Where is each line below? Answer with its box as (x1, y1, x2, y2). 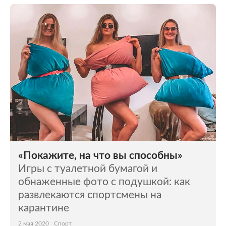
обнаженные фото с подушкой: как (18, 177, 190, 188)
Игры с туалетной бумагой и (18, 163, 157, 175)
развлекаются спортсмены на (18, 190, 161, 201)
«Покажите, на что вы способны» (18, 150, 183, 161)
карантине (18, 203, 69, 214)
